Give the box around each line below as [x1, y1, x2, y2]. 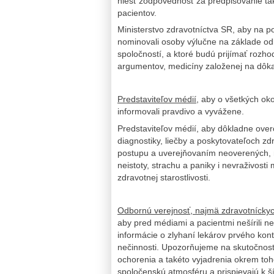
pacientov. [117, 7, 157, 18]
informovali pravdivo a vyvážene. [117, 106, 244, 117]
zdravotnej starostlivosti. [117, 172, 210, 182]
